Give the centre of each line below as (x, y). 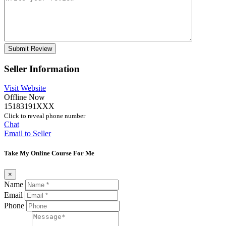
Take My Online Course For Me (49, 153)
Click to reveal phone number (45, 116)
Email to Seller (27, 134)
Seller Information (42, 69)
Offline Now (24, 97)
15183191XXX (29, 106)
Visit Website (25, 88)
